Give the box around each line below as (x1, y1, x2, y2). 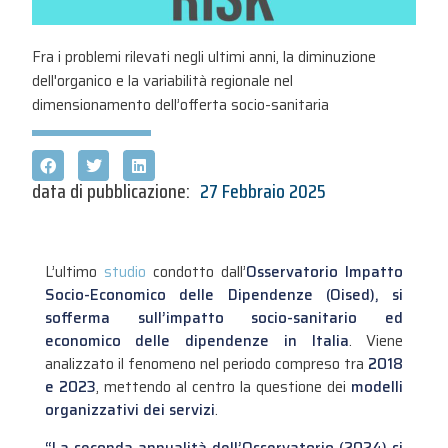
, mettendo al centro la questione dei (95, 375, 352, 400)
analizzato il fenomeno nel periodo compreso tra (44, 352, 365, 377)
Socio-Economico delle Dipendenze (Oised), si (44, 283, 404, 308)
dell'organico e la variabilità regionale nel (32, 69, 294, 94)
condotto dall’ (145, 260, 247, 285)
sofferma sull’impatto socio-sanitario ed (44, 306, 404, 331)
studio (103, 260, 146, 285)
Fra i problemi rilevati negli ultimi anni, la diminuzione (32, 45, 377, 70)
